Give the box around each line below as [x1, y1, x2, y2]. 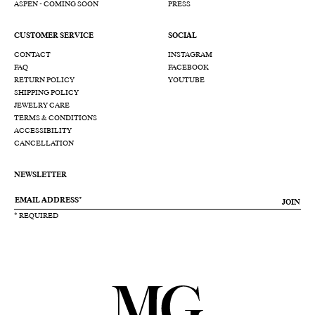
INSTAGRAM [168, 51, 212, 58]
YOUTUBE [168, 77, 205, 84]
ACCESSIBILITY [14, 127, 72, 134]
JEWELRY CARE [14, 102, 70, 109]
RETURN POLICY [14, 77, 75, 84]
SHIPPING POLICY [14, 89, 79, 96]
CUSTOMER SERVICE [14, 32, 94, 39]
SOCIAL [168, 32, 197, 39]
